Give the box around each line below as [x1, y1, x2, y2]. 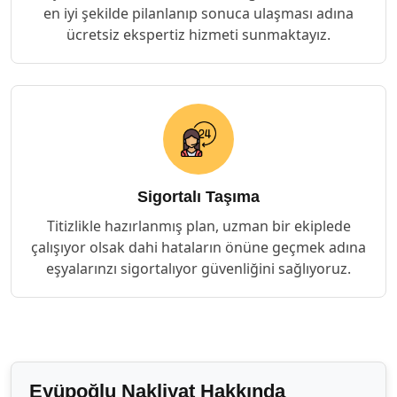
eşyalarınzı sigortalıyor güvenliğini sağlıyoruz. [46, 259, 351, 278]
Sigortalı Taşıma [137, 188, 260, 206]
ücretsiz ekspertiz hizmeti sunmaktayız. [66, 25, 331, 44]
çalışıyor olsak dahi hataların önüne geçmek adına [31, 237, 366, 257]
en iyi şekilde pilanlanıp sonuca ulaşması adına [43, 4, 354, 23]
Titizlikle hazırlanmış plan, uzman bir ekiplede [46, 216, 351, 236]
